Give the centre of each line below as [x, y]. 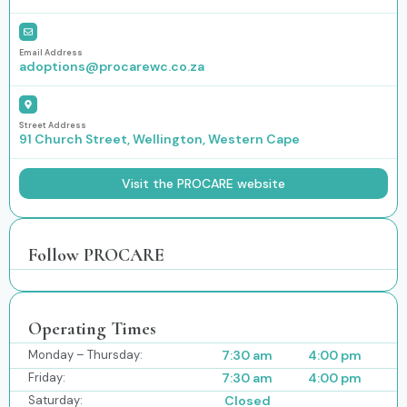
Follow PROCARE [96, 255]
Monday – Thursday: [85, 354]
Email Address [51, 52]
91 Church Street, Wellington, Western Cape [159, 139]
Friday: [47, 377]
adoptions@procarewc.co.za [112, 66]
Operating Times [92, 328]
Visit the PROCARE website [203, 183]
